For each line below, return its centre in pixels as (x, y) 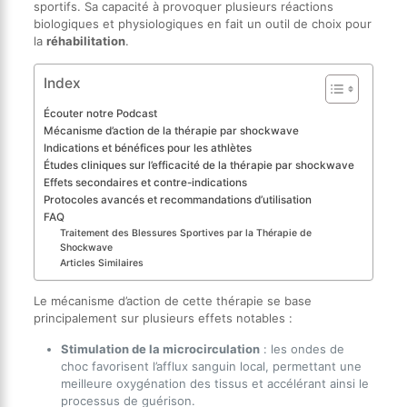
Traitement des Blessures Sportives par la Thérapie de (186, 233)
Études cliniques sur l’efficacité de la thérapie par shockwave (199, 165)
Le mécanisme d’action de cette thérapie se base (172, 300)
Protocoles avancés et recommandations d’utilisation (177, 199)
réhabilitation (85, 40)
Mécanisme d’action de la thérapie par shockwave (171, 130)
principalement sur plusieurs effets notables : (163, 318)
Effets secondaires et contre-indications (145, 182)
